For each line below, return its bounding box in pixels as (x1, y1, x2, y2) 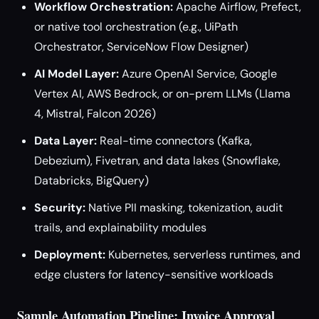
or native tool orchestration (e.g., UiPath (34, 19, 238, 34)
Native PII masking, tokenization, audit (85, 200, 283, 215)
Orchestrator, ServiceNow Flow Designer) (34, 39, 249, 54)
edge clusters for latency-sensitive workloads (34, 267, 273, 282)
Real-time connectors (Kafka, (97, 133, 252, 148)
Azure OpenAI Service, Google (119, 66, 277, 81)
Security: (34, 200, 85, 215)
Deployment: (34, 247, 105, 262)
